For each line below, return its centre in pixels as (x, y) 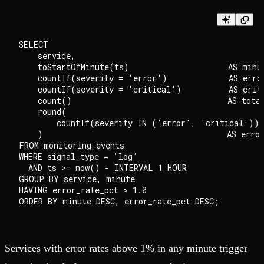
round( (43, 112)
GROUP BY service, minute (77, 179)
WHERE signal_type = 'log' (78, 157)
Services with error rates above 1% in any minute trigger (126, 248)
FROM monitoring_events (72, 146)
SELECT (34, 45)
